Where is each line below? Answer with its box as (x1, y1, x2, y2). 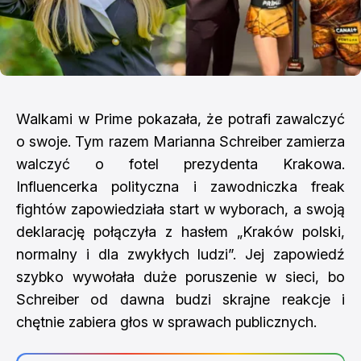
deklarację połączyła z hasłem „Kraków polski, (16, 223, 345, 240)
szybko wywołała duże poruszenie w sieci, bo (16, 268, 345, 285)
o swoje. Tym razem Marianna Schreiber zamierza (16, 133, 345, 150)
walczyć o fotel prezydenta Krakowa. (16, 156, 345, 172)
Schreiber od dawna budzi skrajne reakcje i (16, 291, 345, 308)
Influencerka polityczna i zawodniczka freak (16, 178, 345, 195)
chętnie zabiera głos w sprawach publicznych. (16, 313, 317, 330)
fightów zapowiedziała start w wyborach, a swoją (16, 201, 345, 218)
